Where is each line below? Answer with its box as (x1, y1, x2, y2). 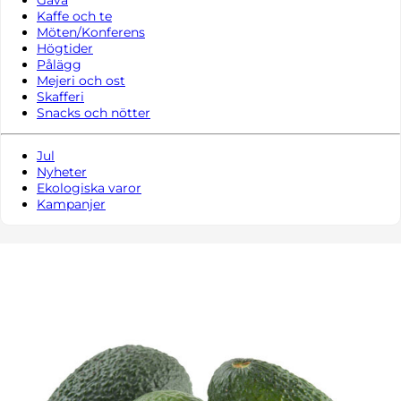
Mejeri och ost (37, 72, 125, 89)
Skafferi (37, 88, 84, 105)
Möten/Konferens (37, 23, 145, 40)
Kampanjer (37, 195, 106, 212)
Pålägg (37, 55, 81, 73)
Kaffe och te (37, 7, 112, 24)
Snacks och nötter (37, 104, 150, 121)
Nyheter (37, 163, 87, 180)
